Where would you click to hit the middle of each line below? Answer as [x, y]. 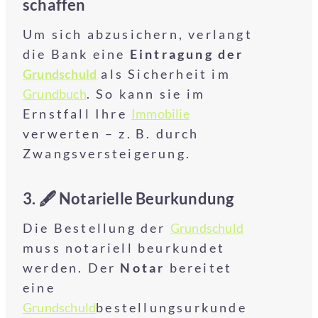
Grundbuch [55, 94]
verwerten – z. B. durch [111, 133]
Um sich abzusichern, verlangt [138, 34]
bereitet [199, 268]
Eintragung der [187, 54]
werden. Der [72, 268]
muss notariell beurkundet [124, 248]
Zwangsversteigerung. [107, 153]
